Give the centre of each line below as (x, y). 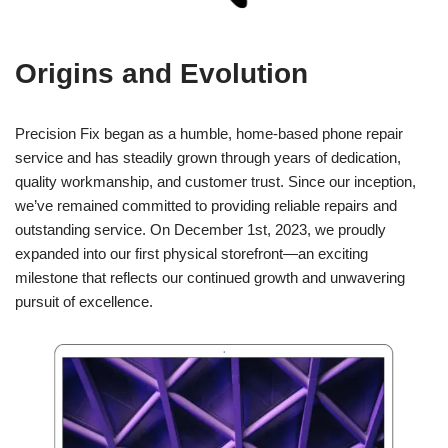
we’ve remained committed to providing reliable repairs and (206, 205)
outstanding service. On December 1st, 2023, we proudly (200, 229)
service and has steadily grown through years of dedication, (208, 157)
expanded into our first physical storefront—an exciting (191, 253)
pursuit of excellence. (84, 301)
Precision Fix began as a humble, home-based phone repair (209, 133)
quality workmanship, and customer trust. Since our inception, (215, 181)
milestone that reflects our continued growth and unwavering (210, 277)
